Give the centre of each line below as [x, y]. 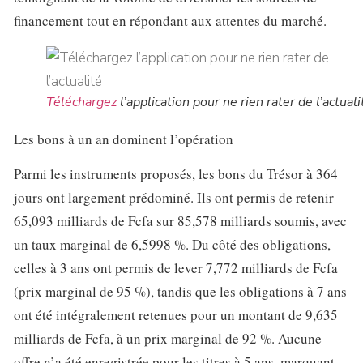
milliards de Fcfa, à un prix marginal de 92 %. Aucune [168, 339]
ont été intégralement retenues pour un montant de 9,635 [176, 315]
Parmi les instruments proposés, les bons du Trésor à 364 [176, 174]
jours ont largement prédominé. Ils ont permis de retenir [174, 198]
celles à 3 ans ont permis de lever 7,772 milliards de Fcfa [176, 268]
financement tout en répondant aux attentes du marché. [170, 20]
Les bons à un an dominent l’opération [124, 139]
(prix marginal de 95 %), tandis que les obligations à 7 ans [180, 292]
